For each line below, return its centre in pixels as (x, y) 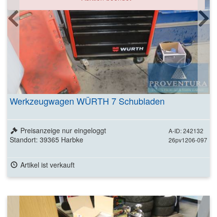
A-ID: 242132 (186, 130)
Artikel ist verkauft (47, 164)
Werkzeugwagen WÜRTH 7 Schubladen (87, 101)
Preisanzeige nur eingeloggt (63, 130)
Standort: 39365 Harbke (46, 139)
